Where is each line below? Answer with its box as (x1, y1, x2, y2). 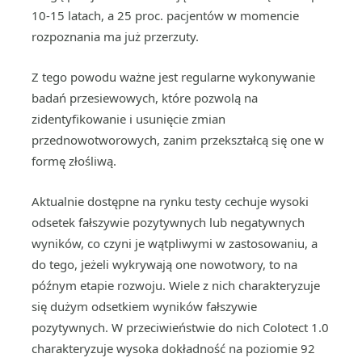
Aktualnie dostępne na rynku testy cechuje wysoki (32, 193, 309, 209)
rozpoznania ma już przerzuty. (32, 28, 199, 44)
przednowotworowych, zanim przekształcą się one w (32, 132, 324, 148)
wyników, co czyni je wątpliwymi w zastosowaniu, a (32, 235, 318, 251)
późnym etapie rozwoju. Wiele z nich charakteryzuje (32, 277, 320, 293)
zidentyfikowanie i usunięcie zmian (32, 111, 225, 127)
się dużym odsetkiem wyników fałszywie (32, 298, 257, 314)
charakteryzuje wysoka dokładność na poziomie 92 (32, 340, 315, 356)
